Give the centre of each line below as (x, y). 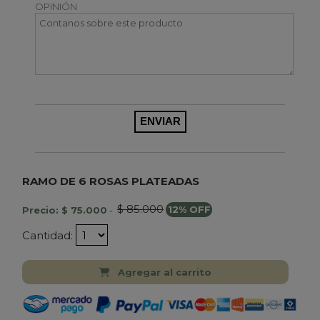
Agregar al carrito (164, 272)
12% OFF (189, 210)
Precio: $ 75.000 (65, 210)
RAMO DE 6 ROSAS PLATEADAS (111, 181)
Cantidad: (49, 235)
